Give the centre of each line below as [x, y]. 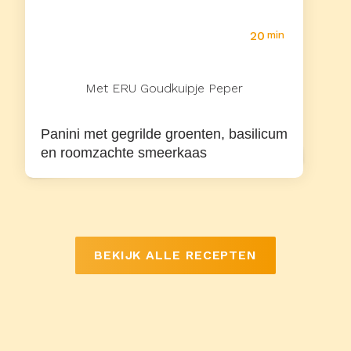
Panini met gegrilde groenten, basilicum [164, 134]
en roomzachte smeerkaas [123, 153]
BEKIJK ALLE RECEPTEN [175, 255]
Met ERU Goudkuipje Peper [164, 88]
